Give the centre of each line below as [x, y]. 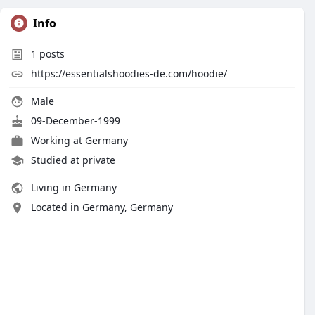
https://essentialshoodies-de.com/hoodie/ [129, 73]
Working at [58, 140]
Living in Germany [72, 187]
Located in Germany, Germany [102, 207]
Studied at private [73, 160]
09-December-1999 [74, 121]
